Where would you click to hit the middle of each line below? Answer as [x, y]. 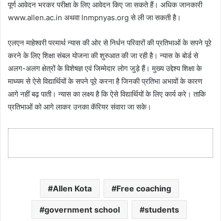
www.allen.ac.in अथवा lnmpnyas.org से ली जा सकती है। [94, 17]
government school [82, 209]
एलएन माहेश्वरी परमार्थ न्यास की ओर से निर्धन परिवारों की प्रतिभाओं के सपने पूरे [110, 42]
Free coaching [144, 188]
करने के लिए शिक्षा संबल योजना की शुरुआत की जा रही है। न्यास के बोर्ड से [103, 55]
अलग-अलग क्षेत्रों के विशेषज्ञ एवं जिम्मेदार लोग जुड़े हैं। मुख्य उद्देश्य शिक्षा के [105, 68]
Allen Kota [72, 188]
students [162, 209]
